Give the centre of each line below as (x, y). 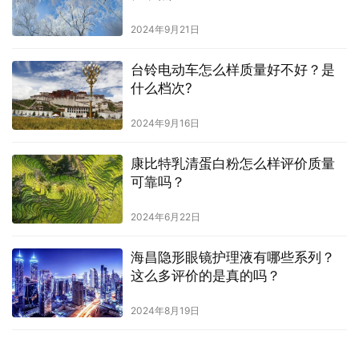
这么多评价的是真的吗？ (205, 276)
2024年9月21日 (165, 29)
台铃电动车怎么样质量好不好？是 (232, 69)
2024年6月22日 (165, 217)
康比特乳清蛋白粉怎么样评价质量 (232, 163)
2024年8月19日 (165, 311)
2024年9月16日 (165, 123)
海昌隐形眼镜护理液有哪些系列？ (232, 258)
